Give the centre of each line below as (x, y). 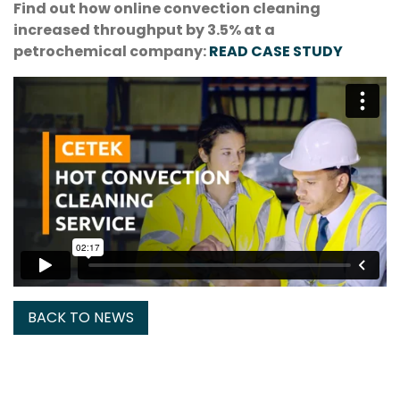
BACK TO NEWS (81, 317)
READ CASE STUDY (277, 51)
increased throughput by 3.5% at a (144, 29)
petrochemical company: (111, 51)
